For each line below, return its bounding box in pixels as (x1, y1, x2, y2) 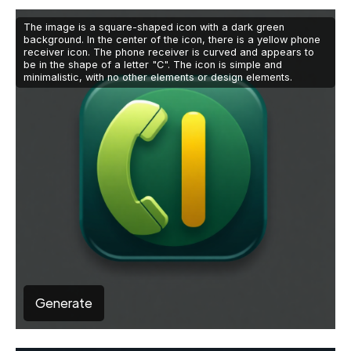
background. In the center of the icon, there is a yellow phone (24, 34, 320, 46)
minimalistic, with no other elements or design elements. (24, 71, 292, 84)
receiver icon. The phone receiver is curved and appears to (24, 46, 314, 59)
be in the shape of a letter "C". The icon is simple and (24, 59, 282, 71)
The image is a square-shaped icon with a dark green (24, 21, 284, 34)
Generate (35, 295, 92, 312)
